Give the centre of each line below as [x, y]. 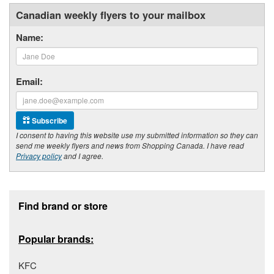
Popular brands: [56, 239]
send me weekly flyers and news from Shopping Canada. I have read [130, 145]
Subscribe [49, 120]
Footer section [43, 195]
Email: [29, 81]
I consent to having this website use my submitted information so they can [137, 135]
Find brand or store [63, 206]
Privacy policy [39, 155]
